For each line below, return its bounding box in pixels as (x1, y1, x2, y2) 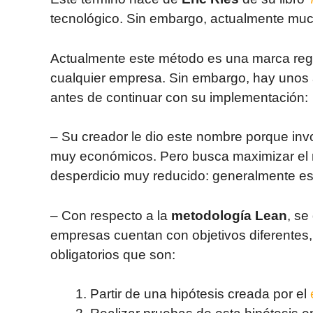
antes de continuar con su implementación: (50, 89, 308, 105)
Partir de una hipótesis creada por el (90, 286, 310, 302)
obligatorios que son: (50, 247, 175, 262)
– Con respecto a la (50, 208, 171, 223)
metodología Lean (171, 208, 287, 223)
